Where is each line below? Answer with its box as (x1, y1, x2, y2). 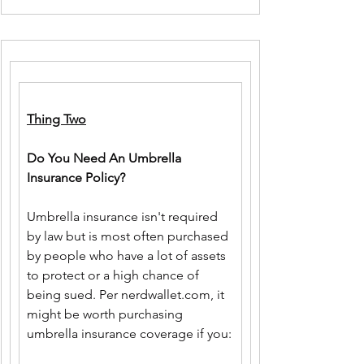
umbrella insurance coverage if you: (27, 326, 232, 341)
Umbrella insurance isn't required (27, 209, 221, 224)
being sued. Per (27, 287, 121, 302)
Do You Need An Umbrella (27, 150, 184, 166)
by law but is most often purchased (27, 228, 232, 244)
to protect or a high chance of (27, 267, 202, 283)
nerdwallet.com (121, 287, 210, 302)
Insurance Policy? (27, 170, 125, 185)
